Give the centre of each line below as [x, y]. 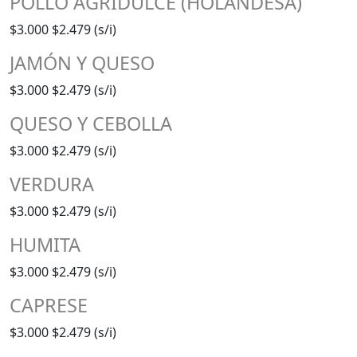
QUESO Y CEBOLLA [91, 123]
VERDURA [52, 184]
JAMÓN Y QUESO [82, 63]
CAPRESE [49, 305]
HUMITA [45, 244]
